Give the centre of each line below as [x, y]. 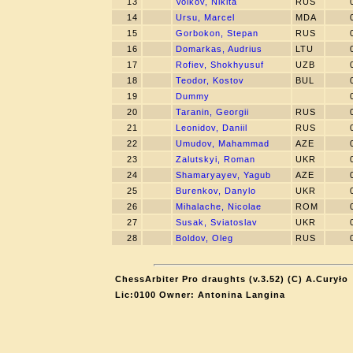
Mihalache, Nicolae [218, 206]
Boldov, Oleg [204, 238]
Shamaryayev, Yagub [223, 175]
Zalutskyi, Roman [215, 159]
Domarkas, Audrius [219, 49]
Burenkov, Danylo [216, 191]
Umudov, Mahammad [222, 143]
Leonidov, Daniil [211, 128]
